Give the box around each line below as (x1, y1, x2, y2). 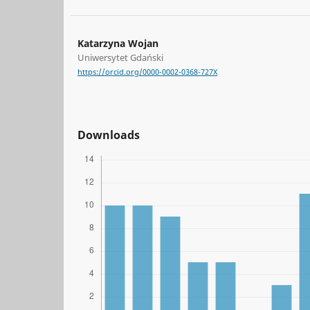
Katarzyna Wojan (77, 37, 158, 51)
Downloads (77, 127, 140, 143)
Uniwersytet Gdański (77, 51, 163, 64)
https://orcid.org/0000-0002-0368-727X (77, 67, 217, 77)
